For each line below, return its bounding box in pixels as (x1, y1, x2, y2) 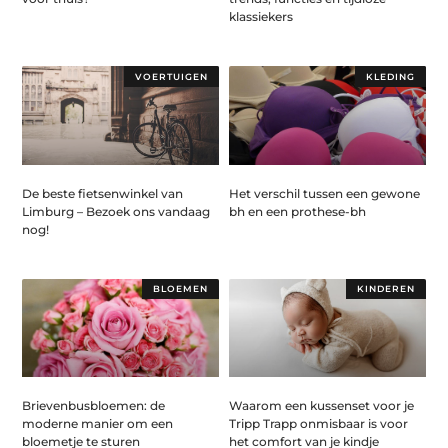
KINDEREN (356, 283, 415, 295)
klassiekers (229, 9, 293, 25)
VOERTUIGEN (135, 70, 209, 82)
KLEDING (365, 70, 415, 82)
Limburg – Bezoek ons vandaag (22, 203, 211, 219)
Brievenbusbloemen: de (22, 398, 166, 413)
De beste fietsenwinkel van (22, 185, 184, 201)
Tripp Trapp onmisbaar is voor (229, 416, 408, 431)
